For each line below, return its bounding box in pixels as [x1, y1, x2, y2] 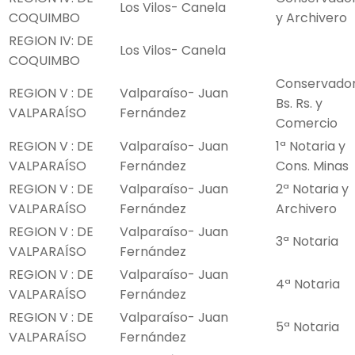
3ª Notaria [276, 232, 338, 251]
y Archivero [276, 9, 347, 28]
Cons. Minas [276, 157, 349, 176]
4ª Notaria [276, 275, 340, 294]
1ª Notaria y [276, 137, 345, 156]
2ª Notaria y [276, 180, 349, 199]
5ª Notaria [276, 318, 339, 337]
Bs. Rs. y [276, 94, 323, 113]
